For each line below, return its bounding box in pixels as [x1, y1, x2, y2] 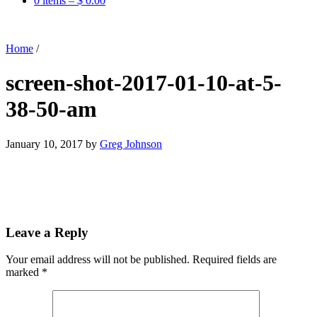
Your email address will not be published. [6, 253, 190, 266]
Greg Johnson [100, 137, 162, 150]
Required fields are [192, 253, 277, 266]
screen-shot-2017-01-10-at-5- [6, 70, 282, 96]
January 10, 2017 [6, 137, 83, 150]
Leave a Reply [6, 224, 88, 240]
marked [6, 266, 42, 279]
